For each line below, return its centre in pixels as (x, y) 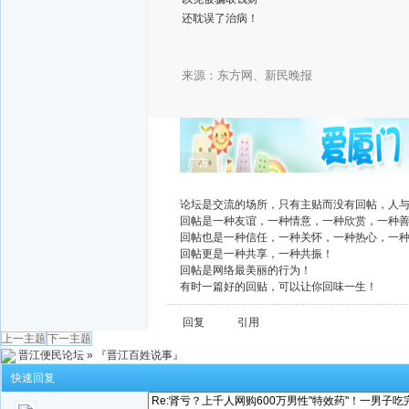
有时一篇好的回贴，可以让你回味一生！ (278, 287)
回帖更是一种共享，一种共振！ (257, 254)
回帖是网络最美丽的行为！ (246, 270)
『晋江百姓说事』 (140, 355)
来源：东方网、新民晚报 (247, 75)
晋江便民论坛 (51, 355)
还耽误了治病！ (220, 18)
